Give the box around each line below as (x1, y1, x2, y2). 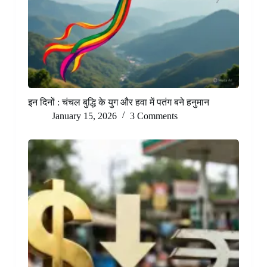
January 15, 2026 (51, 110, 117, 121)
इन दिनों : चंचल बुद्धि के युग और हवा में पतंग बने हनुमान (27, 97, 209, 107)
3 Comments (129, 110, 178, 121)
